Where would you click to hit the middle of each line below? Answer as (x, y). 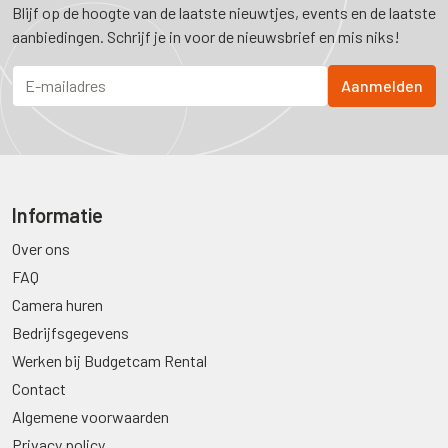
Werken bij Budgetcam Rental (109, 360)
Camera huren (57, 304)
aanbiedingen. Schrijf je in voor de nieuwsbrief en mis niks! (206, 36)
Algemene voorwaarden (90, 416)
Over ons (41, 248)
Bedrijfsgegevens (70, 332)
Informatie (57, 215)
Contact (39, 388)
